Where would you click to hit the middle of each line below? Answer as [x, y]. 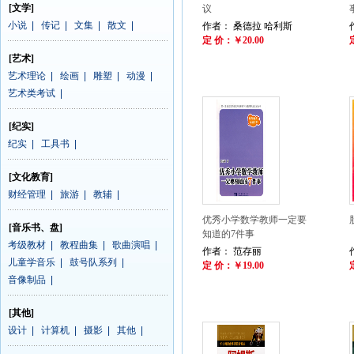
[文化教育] [31, 177]
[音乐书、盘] [36, 228]
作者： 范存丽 [232, 251]
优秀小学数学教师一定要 [254, 220]
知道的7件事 [228, 234]
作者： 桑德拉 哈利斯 [247, 26]
